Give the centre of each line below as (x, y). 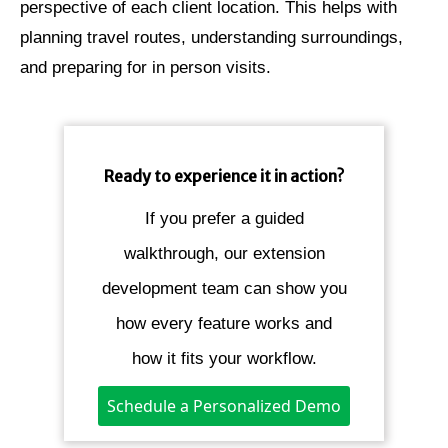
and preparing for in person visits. (145, 68)
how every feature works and (224, 324)
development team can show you (224, 289)
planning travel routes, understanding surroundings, (211, 38)
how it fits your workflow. (224, 359)
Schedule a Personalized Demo (224, 406)
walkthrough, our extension (224, 254)
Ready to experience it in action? (224, 176)
